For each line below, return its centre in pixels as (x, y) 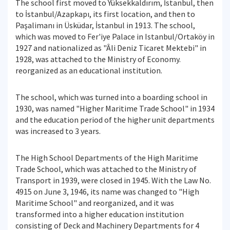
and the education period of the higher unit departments (115, 120)
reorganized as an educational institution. (89, 70)
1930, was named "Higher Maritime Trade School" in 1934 (115, 108)
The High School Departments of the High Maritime (107, 158)
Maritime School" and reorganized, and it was (95, 203)
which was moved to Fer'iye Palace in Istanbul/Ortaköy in (115, 36)
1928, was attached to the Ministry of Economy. (98, 59)
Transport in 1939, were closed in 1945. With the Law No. (113, 180)
